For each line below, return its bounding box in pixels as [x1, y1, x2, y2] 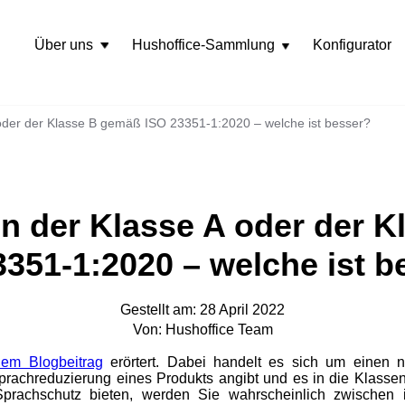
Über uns [34, 36, 94, 52]
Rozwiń [273, 37, 312, 52]
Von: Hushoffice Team [132, 322, 273, 338]
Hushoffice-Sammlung [131, 36, 275, 52]
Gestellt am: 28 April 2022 [120, 302, 285, 318]
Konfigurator [313, 36, 392, 52]
